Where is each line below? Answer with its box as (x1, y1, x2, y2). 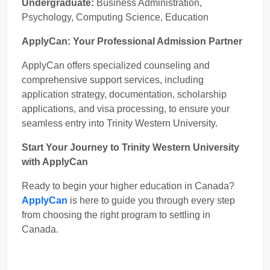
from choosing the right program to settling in (22, 210, 210, 220)
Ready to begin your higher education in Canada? (22, 181, 234, 191)
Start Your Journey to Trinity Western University (22, 142, 239, 152)
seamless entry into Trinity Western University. (22, 118, 218, 128)
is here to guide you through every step (67, 195, 235, 206)
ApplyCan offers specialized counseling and (22, 60, 210, 71)
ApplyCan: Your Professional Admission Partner (22, 36, 242, 46)
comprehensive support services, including (22, 75, 204, 85)
